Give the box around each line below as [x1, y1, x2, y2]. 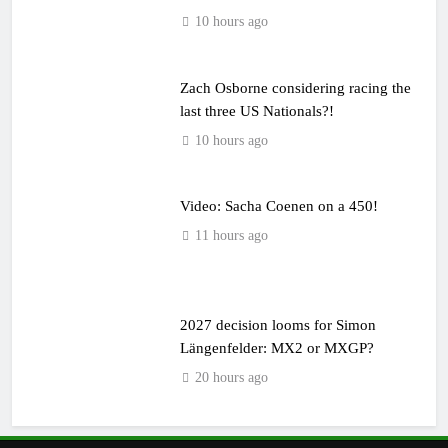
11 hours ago [194, 228, 268, 244]
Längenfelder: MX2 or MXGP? [179, 338, 374, 356]
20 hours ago [194, 369, 268, 385]
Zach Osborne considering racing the [179, 78, 411, 96]
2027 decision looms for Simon [179, 315, 376, 333]
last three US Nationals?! [179, 101, 334, 119]
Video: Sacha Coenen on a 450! [179, 197, 378, 215]
